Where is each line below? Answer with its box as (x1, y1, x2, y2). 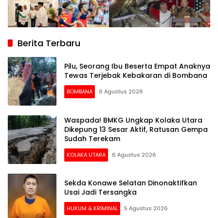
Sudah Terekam (64, 133, 120, 144)
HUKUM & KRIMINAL (67, 204, 118, 213)
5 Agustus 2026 (124, 204, 168, 213)
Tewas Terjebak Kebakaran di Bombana (64, 71, 207, 81)
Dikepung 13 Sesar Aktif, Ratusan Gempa (64, 124, 208, 134)
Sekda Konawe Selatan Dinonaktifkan (64, 178, 197, 188)
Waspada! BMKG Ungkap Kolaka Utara (64, 115, 202, 125)
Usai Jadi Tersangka (64, 187, 137, 198)
